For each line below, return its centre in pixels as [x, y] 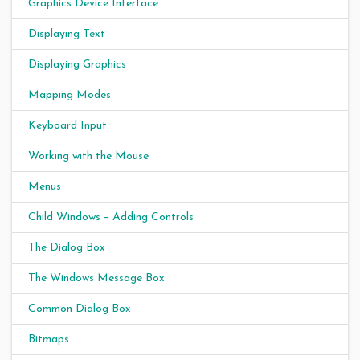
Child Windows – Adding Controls [111, 217]
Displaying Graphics [77, 64]
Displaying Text [67, 34]
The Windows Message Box [96, 278]
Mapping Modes [70, 95]
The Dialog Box [67, 247]
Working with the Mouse [88, 156]
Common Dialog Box [80, 309]
